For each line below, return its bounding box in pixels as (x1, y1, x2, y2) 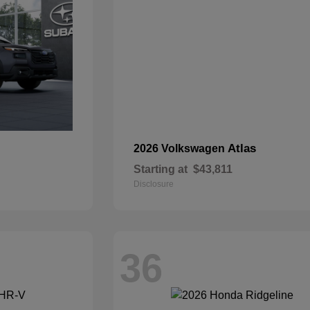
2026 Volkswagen (134, 143, 228, 154)
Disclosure (134, 179, 174, 189)
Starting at (134, 163, 188, 175)
